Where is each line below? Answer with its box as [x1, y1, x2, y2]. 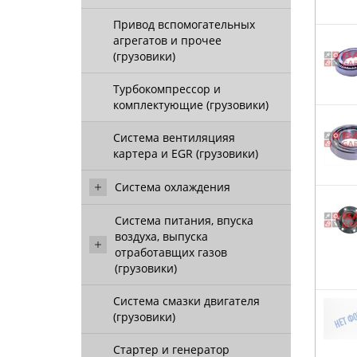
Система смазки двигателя [113, 293, 260, 308]
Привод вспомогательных [113, 17, 255, 32]
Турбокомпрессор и [113, 81, 221, 96]
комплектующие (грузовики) [113, 97, 269, 112]
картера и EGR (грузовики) [113, 146, 258, 161]
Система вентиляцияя [113, 130, 235, 145]
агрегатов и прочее [113, 33, 222, 48]
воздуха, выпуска [115, 229, 208, 244]
